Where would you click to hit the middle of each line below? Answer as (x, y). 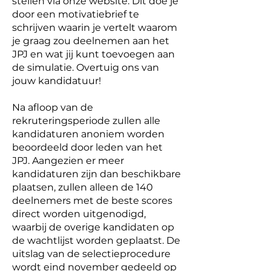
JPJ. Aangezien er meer (68, 161)
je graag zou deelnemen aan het (91, 41)
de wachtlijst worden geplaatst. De (96, 240)
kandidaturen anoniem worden (88, 134)
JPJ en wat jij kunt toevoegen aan (93, 54)
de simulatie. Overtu (61, 67)
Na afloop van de (53, 107)
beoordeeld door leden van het (87, 147)
